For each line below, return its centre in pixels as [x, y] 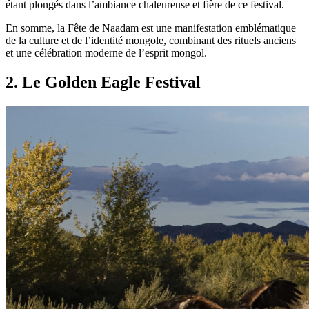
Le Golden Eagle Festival [111, 82]
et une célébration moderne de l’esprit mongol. [106, 52]
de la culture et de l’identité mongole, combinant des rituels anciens [151, 40]
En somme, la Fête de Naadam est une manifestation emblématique [151, 28]
